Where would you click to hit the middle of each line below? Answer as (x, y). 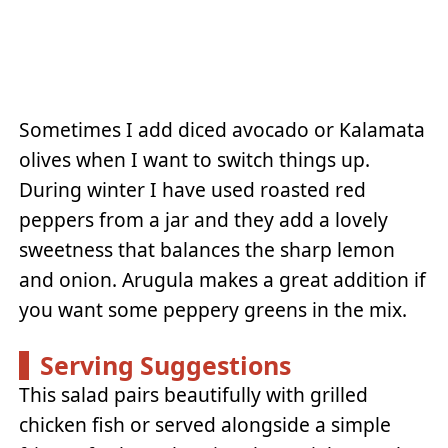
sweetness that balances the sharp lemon (207, 250)
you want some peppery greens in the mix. (213, 310)
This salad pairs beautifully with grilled (194, 394)
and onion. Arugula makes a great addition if (223, 280)
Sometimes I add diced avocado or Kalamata (222, 130)
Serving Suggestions (165, 364)
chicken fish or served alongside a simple (205, 424)
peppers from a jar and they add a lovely (204, 220)
